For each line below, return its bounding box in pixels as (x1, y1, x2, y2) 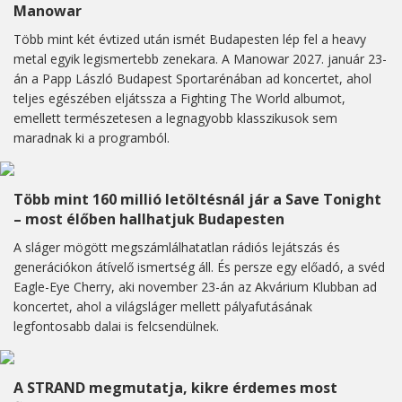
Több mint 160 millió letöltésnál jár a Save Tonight (13, 189, 381, 210)
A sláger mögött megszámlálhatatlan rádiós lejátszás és (13, 239, 340, 257)
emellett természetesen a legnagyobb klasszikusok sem (13, 109, 337, 127)
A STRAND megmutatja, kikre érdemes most (13, 378, 337, 398)
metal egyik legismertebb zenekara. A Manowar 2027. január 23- (13, 50, 387, 68)
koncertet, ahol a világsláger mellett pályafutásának (13, 298, 312, 316)
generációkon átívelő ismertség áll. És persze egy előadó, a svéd (13, 258, 385, 276)
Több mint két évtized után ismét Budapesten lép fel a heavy (13, 31, 366, 48)
